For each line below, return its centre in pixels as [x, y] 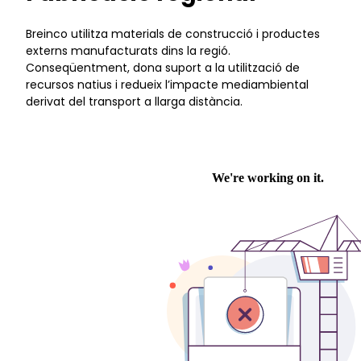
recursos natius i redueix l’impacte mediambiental [167, 84]
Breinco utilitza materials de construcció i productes [173, 33]
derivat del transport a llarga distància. [137, 101]
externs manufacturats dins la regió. [128, 50]
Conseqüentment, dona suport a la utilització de [163, 67]
